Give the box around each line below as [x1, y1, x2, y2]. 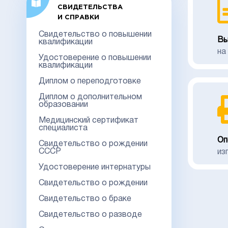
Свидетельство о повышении [39, 31, 152, 38]
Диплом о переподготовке [39, 77, 141, 85]
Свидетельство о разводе [39, 211, 142, 218]
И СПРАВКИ [57, 14, 99, 20]
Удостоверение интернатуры [39, 163, 151, 171]
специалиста [39, 124, 88, 132]
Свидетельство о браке [39, 195, 131, 203]
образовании [39, 101, 88, 108]
